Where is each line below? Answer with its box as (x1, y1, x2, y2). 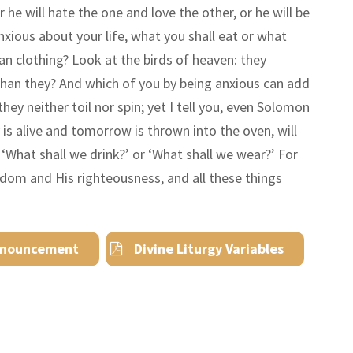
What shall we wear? (151, 144, 271, 163)
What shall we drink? (5, 144, 125, 163)
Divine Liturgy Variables (134, 239, 284, 258)
